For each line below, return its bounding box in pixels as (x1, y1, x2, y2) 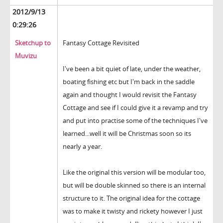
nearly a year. (63, 142, 102, 151)
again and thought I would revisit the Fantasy (63, 90, 197, 100)
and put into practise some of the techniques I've (63, 116, 208, 125)
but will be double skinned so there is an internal (63, 181, 206, 190)
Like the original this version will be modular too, (63, 168, 206, 177)
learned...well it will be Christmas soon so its (63, 129, 191, 138)
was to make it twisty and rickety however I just (63, 207, 203, 216)
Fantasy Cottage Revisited (63, 38, 139, 48)
